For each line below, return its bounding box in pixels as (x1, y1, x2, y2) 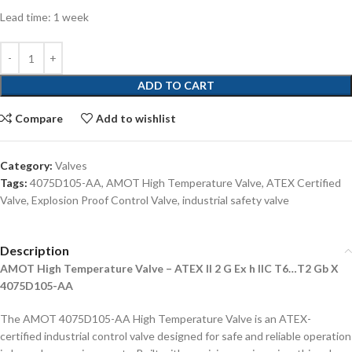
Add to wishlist (96, 112, 177, 125)
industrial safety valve (182, 193, 289, 207)
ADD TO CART (137, 79, 214, 92)
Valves (55, 159, 87, 172)
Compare (15, 112, 64, 125)
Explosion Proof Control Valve (31, 193, 178, 207)
